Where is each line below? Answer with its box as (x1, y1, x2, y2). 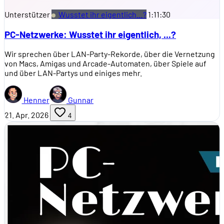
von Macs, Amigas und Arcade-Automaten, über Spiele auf (4, 58, 206, 68)
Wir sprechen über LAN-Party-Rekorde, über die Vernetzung (4, 49, 215, 59)
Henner (21, 95, 49, 105)
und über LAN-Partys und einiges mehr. (4, 68, 142, 78)
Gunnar (66, 95, 93, 105)
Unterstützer (4, 9, 50, 19)
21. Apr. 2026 (4, 110, 48, 120)
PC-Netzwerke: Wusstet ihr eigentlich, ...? (4, 28, 176, 40)
